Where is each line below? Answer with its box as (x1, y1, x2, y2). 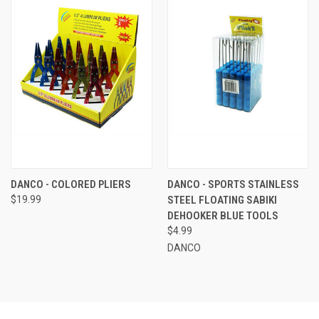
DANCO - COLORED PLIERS (11, 177, 131, 191)
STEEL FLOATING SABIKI (167, 193, 277, 206)
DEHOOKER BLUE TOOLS (167, 209, 278, 222)
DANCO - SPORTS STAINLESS (167, 177, 299, 191)
